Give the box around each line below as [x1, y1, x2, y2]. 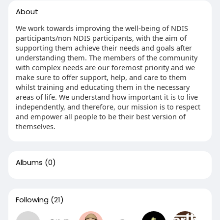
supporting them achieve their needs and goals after [15, 43, 192, 53]
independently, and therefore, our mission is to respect [15, 102, 200, 111]
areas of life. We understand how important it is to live [15, 92, 198, 102]
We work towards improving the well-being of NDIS [15, 23, 188, 33]
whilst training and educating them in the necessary [15, 82, 190, 92]
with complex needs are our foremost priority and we [15, 62, 195, 72]
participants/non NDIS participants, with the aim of [15, 33, 187, 43]
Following [15, 194, 49, 205]
